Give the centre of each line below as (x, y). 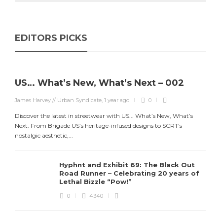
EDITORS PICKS (51, 38)
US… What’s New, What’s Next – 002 (101, 83)
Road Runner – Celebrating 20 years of (129, 173)
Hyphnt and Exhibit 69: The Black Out (127, 165)
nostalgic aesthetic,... (44, 135)
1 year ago (117, 100)
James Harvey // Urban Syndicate (58, 100)
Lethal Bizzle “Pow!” (96, 182)
